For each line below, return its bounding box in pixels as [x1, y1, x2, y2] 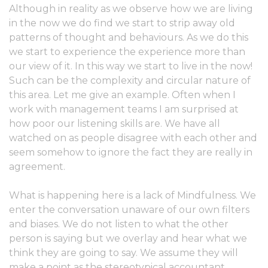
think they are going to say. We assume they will [9, 247, 238, 258]
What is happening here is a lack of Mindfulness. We [9, 190, 256, 201]
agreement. [9, 161, 65, 172]
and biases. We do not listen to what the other [9, 218, 229, 230]
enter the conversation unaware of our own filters [9, 204, 249, 215]
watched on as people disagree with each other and [9, 132, 257, 144]
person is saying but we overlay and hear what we [9, 233, 247, 244]
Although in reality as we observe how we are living [9, 3, 253, 14]
